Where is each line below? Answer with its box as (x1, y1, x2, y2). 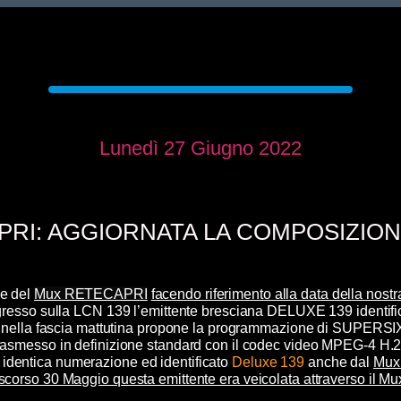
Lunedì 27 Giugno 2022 (99, 137, 302, 160)
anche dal (304, 354, 373, 370)
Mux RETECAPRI (34, 286, 148, 302)
